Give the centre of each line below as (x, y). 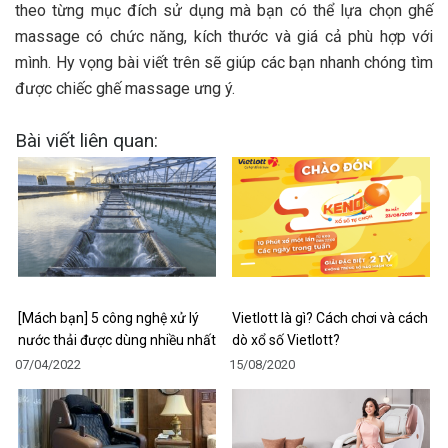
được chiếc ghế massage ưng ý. (125, 88)
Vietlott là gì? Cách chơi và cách (330, 317)
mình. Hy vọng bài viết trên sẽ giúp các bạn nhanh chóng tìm (224, 62)
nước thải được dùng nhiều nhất (117, 339)
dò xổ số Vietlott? (286, 339)
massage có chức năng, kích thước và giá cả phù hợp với (224, 36)
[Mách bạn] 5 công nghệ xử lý (108, 317)
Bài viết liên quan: (86, 140)
